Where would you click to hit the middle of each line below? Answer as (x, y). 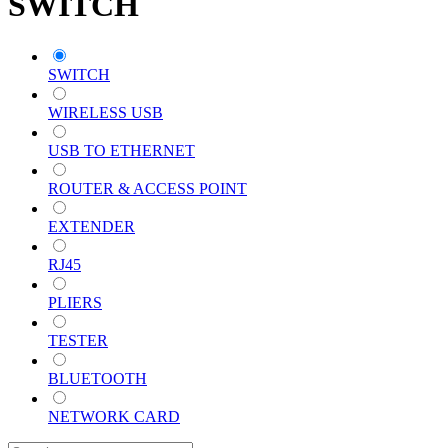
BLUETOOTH (97, 378)
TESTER (78, 340)
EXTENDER (91, 226)
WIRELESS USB (105, 112)
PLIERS (75, 302)
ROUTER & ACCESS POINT (147, 188)
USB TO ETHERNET (121, 150)
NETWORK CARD (114, 416)
